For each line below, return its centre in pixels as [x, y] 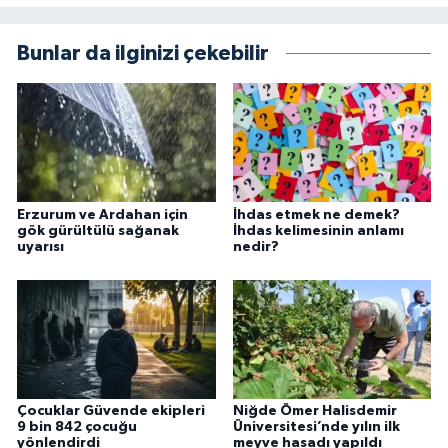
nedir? [255, 246]
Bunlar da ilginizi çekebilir [143, 54]
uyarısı [40, 246]
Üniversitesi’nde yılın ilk [316, 427]
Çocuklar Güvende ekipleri [111, 411]
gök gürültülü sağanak [98, 230]
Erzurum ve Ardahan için [102, 214]
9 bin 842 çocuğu [77, 427]
